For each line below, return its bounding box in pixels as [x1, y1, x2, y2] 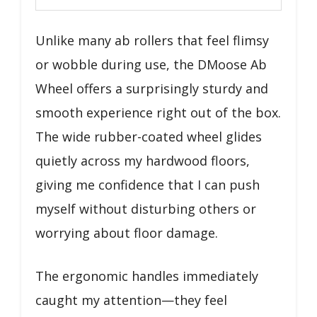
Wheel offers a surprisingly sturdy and [35, 80, 268, 97]
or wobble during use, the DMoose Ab [35, 56, 267, 73]
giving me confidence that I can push [35, 176, 260, 193]
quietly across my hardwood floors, [35, 152, 250, 169]
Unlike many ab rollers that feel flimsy [35, 32, 269, 49]
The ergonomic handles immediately [35, 267, 258, 284]
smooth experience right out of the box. [35, 104, 281, 121]
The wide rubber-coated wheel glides [35, 128, 262, 145]
